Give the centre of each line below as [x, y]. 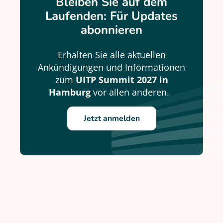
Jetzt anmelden [111, 118]
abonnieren [111, 30]
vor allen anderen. [132, 92]
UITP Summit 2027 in [122, 80]
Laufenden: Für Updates [111, 16]
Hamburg [70, 92]
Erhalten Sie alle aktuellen [111, 55]
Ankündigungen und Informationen [111, 67]
